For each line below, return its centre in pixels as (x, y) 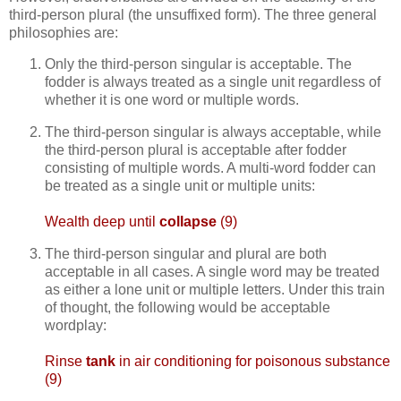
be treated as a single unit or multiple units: (180, 186)
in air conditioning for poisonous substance (253, 362)
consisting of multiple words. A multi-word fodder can (210, 168)
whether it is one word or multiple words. (172, 100)
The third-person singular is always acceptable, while (213, 132)
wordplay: (76, 326)
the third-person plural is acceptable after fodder (196, 150)
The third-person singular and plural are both (186, 254)
